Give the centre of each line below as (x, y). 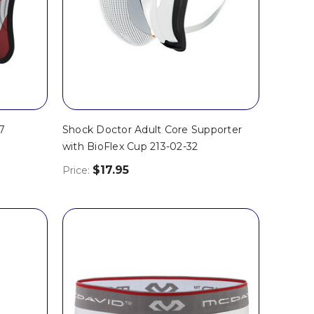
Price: (77, 170)
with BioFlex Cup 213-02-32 (130, 147)
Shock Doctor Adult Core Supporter (152, 130)
